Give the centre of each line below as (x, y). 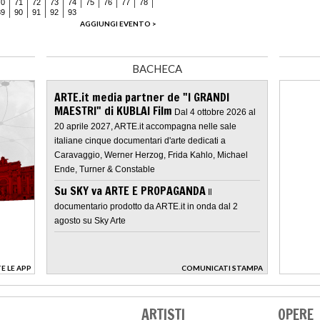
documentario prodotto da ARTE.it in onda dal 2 (146, 206)
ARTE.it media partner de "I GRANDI (142, 97)
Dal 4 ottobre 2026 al (215, 112)
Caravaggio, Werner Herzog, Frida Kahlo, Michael (151, 155)
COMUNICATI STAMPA (222, 267)
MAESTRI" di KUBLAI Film (113, 110)
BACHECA (157, 68)
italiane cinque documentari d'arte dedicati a (140, 140)
